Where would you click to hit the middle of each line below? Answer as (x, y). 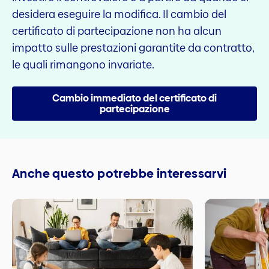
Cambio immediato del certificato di (134, 98)
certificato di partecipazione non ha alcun (117, 31)
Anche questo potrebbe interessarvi (119, 173)
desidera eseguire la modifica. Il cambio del (119, 14)
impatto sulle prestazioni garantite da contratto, (133, 47)
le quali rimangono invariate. (83, 64)
